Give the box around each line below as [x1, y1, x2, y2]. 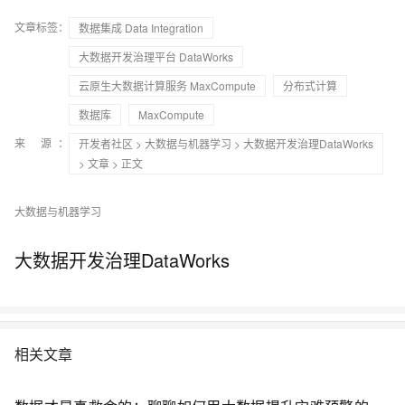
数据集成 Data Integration [79, 19, 203, 35]
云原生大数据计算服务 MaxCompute [79, 77, 256, 93]
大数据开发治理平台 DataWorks [79, 48, 233, 64]
